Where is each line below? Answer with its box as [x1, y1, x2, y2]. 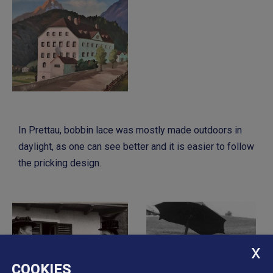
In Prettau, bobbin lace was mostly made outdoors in [18, 124, 242, 136]
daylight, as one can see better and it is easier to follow [18, 141, 254, 153]
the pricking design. [18, 157, 101, 169]
